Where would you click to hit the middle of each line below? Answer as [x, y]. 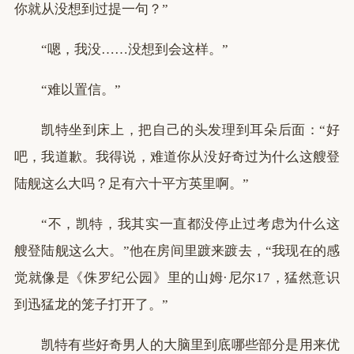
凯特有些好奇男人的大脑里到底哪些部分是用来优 [190, 345]
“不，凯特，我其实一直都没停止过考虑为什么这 [190, 224]
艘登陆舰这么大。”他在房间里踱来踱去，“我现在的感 [177, 251]
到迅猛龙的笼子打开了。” [91, 305]
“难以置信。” [81, 90]
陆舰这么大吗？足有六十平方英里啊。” [132, 184]
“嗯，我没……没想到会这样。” [135, 49]
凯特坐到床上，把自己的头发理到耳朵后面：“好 [190, 130]
